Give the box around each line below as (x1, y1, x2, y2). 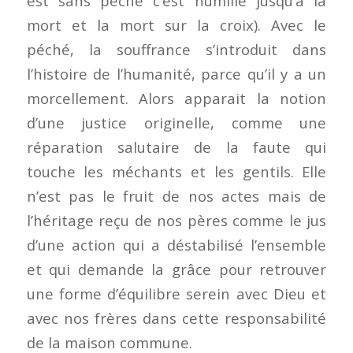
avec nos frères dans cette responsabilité (26, 307, 327, 328)
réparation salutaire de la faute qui (26, 136, 327, 157)
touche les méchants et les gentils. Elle (26, 161, 327, 181)
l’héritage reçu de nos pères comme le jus (26, 210, 327, 230)
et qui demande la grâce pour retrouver (26, 258, 327, 279)
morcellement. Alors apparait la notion (26, 87, 327, 108)
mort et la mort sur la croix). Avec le (26, 14, 327, 35)
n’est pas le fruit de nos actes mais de (26, 185, 327, 206)
